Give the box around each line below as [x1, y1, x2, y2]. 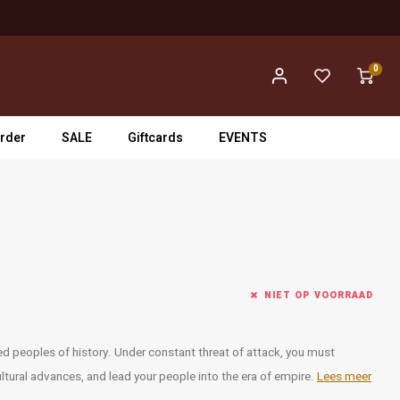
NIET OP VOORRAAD [264, 288, 373, 302]
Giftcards [128, 128, 183, 147]
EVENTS [219, 128, 267, 147]
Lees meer [317, 368, 371, 386]
